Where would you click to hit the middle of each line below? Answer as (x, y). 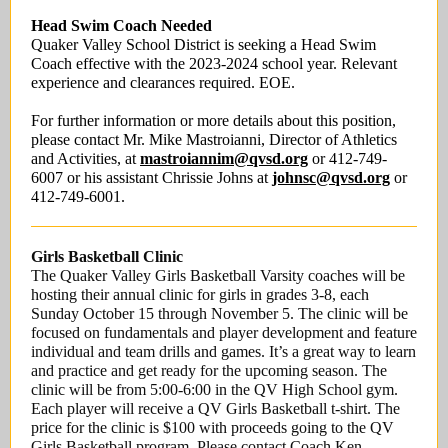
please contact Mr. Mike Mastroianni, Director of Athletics (214, 139)
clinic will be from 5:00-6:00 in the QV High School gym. (214, 389)
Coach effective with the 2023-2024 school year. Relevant (214, 63)
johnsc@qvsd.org (331, 177)
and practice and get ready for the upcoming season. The (209, 370)
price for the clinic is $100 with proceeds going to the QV (212, 427)
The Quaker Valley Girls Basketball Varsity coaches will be (218, 275)
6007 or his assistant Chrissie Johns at (151, 177)
